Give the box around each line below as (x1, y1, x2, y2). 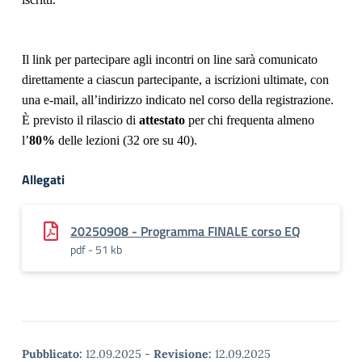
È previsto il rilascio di (22, 113, 139, 127)
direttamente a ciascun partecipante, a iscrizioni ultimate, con (22, 73, 329, 86)
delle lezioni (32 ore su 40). (55, 133, 197, 147)
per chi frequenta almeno (188, 113, 314, 127)
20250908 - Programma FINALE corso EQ (70, 221, 301, 241)
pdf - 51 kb (70, 241, 122, 258)
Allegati (22, 170, 65, 189)
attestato (139, 113, 188, 127)
